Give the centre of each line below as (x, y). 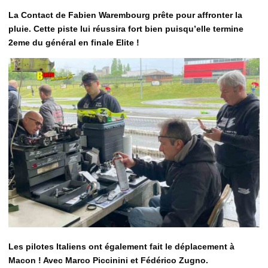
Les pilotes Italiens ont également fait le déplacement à (121, 247)
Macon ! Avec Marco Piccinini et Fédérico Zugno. (108, 261)
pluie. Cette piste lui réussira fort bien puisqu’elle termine (126, 28)
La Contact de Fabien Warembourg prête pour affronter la (125, 15)
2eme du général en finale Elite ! (74, 42)
